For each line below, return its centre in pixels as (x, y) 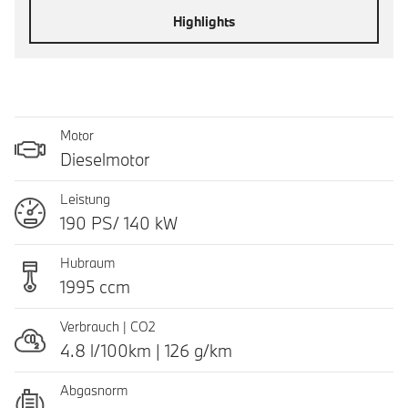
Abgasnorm (94, 390)
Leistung (85, 199)
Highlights (204, 21)
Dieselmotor (105, 159)
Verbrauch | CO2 (110, 326)
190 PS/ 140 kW (119, 223)
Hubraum (87, 263)
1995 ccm (95, 287)
